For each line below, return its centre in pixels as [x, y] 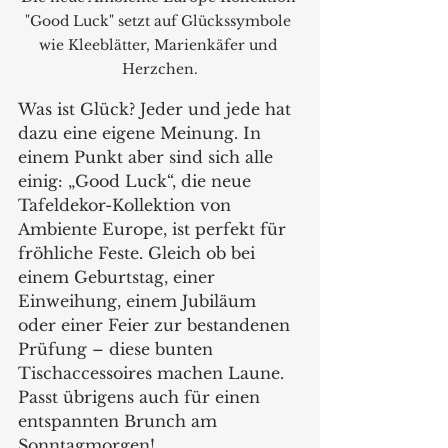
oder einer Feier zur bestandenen [156, 325]
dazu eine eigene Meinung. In [142, 133]
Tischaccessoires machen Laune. [153, 373]
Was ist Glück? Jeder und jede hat [157, 109]
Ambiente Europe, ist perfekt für [154, 229]
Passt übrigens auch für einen [141, 397]
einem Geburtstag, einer [119, 277]
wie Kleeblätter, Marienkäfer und [160, 45]
